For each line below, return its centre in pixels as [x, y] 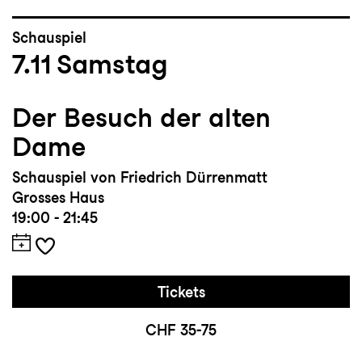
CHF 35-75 [181, 330]
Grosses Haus [58, 198]
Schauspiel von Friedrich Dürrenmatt [140, 178]
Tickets [181, 293]
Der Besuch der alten [141, 118]
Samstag [112, 64]
